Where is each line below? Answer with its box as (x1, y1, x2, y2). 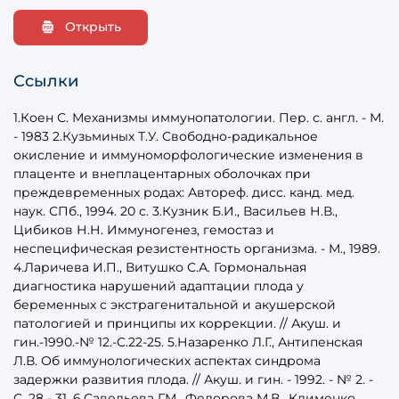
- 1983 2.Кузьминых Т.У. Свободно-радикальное (13, 127, 318, 144)
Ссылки (13, 70, 78, 91)
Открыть (65, 19, 121, 36)
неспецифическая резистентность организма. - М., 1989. (13, 240, 380, 256)
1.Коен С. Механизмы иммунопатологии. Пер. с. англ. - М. (13, 109, 384, 126)
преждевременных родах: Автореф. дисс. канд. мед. (13, 183, 354, 200)
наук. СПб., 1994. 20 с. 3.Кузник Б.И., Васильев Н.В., (13, 202, 338, 219)
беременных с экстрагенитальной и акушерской (13, 296, 336, 313)
